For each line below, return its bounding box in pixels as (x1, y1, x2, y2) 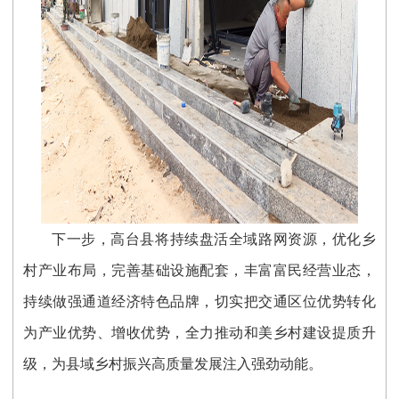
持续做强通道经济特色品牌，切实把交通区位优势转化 (23, 293, 376, 309)
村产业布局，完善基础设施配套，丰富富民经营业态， (23, 262, 376, 278)
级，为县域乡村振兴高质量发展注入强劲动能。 (23, 355, 323, 371)
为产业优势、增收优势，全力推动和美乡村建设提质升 (23, 324, 376, 340)
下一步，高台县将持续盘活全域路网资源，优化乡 (52, 231, 376, 247)
